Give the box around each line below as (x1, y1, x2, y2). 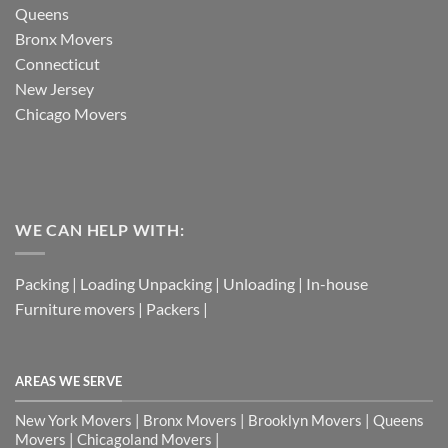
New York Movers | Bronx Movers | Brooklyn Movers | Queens (15, 410, 424, 429)
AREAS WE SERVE (15, 373, 122, 390)
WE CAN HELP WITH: (15, 219, 185, 239)
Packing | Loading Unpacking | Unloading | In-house (15, 274, 368, 294)
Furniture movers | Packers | (15, 299, 208, 319)
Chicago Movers (15, 104, 127, 124)
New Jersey (15, 79, 94, 99)
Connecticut (15, 54, 100, 74)
